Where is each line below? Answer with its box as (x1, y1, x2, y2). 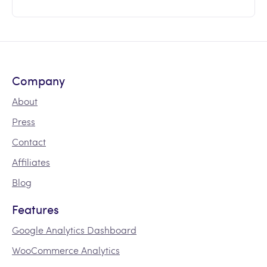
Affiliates (12, 156, 50, 169)
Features (12, 201, 59, 218)
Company (12, 72, 65, 89)
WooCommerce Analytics (12, 244, 120, 257)
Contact (12, 135, 46, 148)
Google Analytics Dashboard (12, 223, 136, 237)
